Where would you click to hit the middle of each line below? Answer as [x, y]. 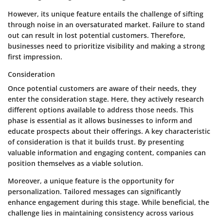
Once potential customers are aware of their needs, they [102, 89]
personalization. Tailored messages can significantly [94, 192]
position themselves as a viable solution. [75, 163]
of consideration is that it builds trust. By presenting [96, 142]
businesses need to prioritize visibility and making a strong [106, 46]
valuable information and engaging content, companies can [107, 153]
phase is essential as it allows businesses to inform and [100, 121]
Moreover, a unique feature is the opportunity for [91, 181]
